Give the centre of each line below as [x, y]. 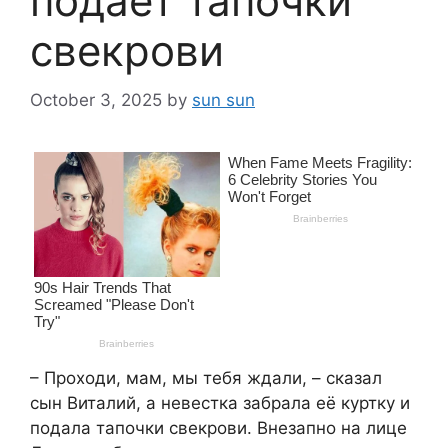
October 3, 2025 [96, 99]
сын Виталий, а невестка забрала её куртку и [220, 403]
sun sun [223, 99]
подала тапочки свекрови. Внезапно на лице [218, 428]
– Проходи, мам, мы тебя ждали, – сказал [206, 378]
